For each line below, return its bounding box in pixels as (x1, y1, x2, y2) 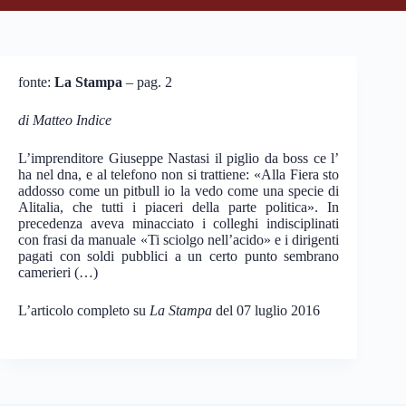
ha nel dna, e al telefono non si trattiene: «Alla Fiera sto (18, 167, 340, 182)
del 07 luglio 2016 (212, 303, 320, 318)
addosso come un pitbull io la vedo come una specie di (18, 183, 340, 198)
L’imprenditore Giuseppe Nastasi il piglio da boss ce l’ (18, 150, 340, 166)
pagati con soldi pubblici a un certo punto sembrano (18, 248, 340, 264)
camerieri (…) (18, 265, 98, 280)
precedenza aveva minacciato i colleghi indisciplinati (18, 216, 340, 231)
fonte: (18, 74, 54, 90)
